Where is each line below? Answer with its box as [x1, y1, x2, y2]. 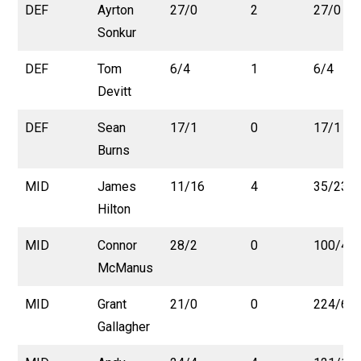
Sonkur [98, 24, 137, 40]
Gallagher [98, 318, 151, 334]
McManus [98, 259, 154, 276]
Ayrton [98, 2, 135, 18]
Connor [98, 237, 138, 253]
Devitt [98, 83, 132, 99]
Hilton [98, 201, 131, 217]
